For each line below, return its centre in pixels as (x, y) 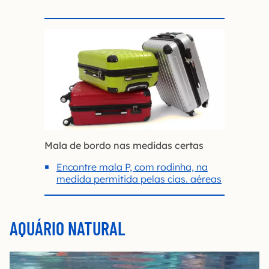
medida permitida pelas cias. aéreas (139, 179)
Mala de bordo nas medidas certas (124, 146)
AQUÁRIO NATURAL (67, 228)
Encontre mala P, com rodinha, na (132, 167)
